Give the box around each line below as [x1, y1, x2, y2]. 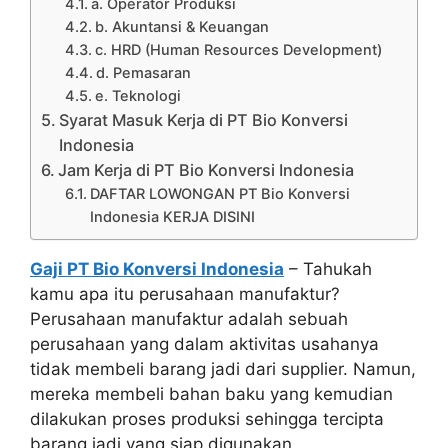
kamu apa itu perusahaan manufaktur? [30, 283, 340, 304]
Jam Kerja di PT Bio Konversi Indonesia [58, 159, 355, 180]
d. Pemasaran [96, 63, 192, 82]
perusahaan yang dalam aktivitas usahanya [30, 333, 379, 354]
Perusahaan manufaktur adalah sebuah [30, 308, 348, 329]
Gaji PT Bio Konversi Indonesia [30, 258, 284, 279]
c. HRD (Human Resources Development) [95, 40, 383, 59]
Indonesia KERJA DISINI [90, 207, 256, 226]
